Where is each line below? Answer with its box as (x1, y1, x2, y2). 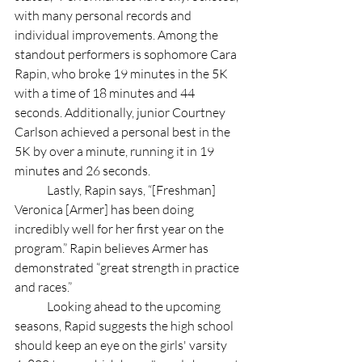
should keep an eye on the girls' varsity (15, 336, 229, 353)
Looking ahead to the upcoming (15, 297, 47, 314)
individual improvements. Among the (15, 26, 221, 43)
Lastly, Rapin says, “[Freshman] (15, 181, 47, 198)
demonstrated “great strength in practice (15, 259, 242, 276)
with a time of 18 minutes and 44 (15, 84, 197, 101)
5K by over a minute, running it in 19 (15, 142, 217, 159)
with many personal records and (15, 6, 194, 23)
